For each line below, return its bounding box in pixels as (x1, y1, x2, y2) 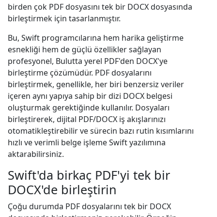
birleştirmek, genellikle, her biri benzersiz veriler (8, 79, 184, 90)
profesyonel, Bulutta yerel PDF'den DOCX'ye (8, 56, 168, 66)
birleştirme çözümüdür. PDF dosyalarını (8, 67, 152, 78)
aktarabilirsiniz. (8, 149, 64, 159)
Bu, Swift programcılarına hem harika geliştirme (8, 32, 184, 43)
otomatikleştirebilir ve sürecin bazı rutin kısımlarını (8, 125, 194, 136)
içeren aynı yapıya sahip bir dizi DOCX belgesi (8, 91, 172, 101)
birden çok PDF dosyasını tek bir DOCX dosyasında (8, 1, 192, 12)
